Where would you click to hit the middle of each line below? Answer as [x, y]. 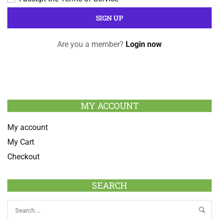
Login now [144, 44]
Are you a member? [91, 44]
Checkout [23, 156]
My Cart [21, 142]
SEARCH [109, 185]
